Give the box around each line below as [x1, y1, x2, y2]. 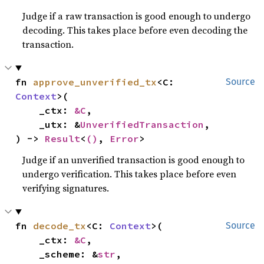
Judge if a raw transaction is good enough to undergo [22, 9, 251, 22]
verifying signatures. [22, 181, 110, 194]
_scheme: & [39, 248, 98, 260]
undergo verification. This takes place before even [22, 167, 237, 180]
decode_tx [33, 220, 87, 232]
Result [45, 133, 81, 144]
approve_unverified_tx [33, 76, 157, 88]
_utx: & [39, 118, 81, 130]
